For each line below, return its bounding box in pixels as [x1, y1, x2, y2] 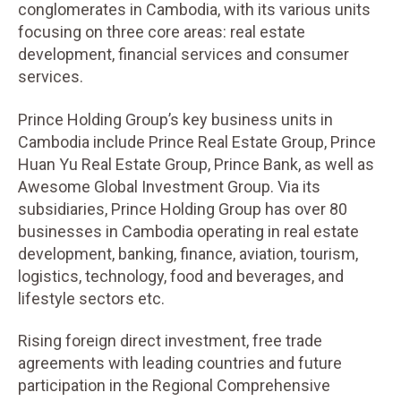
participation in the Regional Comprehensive [18, 376, 330, 395]
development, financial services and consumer [18, 45, 349, 64]
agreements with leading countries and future [18, 354, 342, 372]
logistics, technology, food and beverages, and [18, 266, 344, 286]
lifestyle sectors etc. [18, 288, 165, 308]
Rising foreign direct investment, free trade [18, 331, 322, 350]
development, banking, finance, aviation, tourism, [18, 243, 358, 263]
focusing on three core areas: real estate [18, 22, 305, 41]
